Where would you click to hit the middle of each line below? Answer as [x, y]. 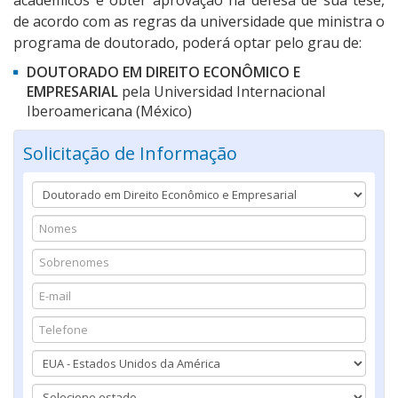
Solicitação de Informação [130, 154]
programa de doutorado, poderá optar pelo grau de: [187, 43]
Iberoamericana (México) [109, 111]
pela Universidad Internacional [222, 92]
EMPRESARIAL [72, 92]
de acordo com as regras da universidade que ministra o [199, 22]
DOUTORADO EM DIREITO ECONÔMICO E [163, 72]
